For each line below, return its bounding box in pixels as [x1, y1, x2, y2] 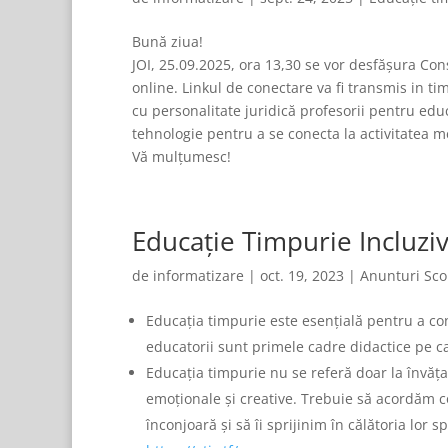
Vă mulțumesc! [132, 147, 231, 166]
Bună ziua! [132, 32, 203, 51]
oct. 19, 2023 [260, 266, 344, 285]
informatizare [153, 266, 244, 285]
